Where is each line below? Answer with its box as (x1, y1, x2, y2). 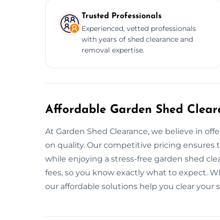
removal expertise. (82, 45, 144, 55)
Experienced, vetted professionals (82, 24, 196, 33)
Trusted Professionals (82, 12, 162, 20)
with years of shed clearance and (82, 34, 193, 44)
